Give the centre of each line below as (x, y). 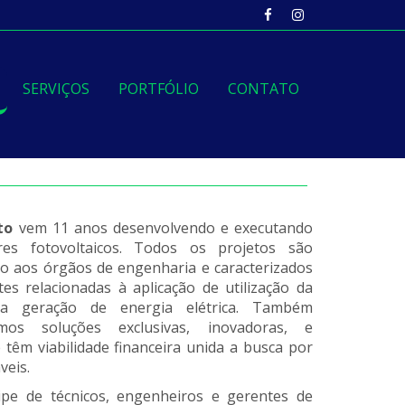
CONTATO (264, 89)
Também (283, 307)
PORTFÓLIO (159, 89)
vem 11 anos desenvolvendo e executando (163, 228)
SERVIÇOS (56, 89)
